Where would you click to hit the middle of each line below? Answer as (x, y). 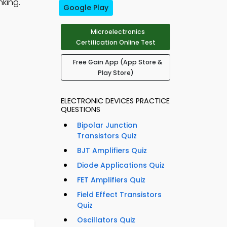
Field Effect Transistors (119, 195)
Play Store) (116, 73)
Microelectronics (118, 32)
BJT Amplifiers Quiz (112, 151)
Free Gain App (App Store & (118, 62)
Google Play (86, 8)
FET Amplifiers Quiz (111, 180)
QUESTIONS (81, 110)
